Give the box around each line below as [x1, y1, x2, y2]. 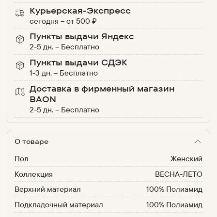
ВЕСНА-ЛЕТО [155, 169, 203, 179]
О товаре [14, 137, 49, 146]
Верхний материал [14, 184, 81, 194]
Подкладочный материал [14, 199, 103, 209]
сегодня [30, 15, 59, 26]
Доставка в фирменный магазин [30, 83, 175, 93]
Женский [170, 153, 203, 163]
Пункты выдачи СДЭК [30, 57, 128, 68]
